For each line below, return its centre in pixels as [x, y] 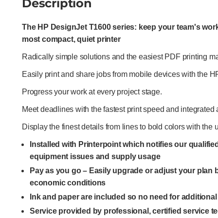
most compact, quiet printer [71, 39]
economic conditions [68, 183]
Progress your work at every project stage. [92, 92]
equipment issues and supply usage [95, 156]
